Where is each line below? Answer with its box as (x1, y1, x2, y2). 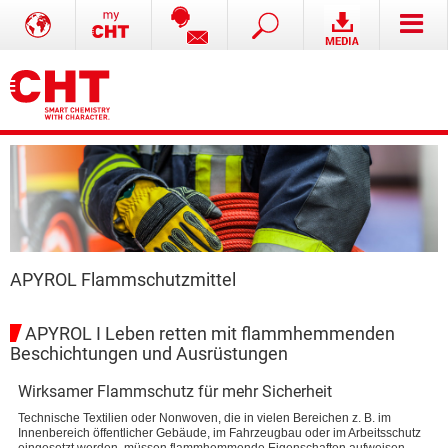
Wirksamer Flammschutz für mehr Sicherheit (18, 382, 332, 401)
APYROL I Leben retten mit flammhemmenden (25, 324, 395, 344)
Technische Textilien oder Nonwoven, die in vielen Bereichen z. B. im (18, 411, 391, 425)
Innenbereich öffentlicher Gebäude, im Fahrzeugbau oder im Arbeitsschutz (18, 426, 421, 440)
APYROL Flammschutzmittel (10, 269, 236, 290)
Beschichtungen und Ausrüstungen (10, 344, 288, 364)
